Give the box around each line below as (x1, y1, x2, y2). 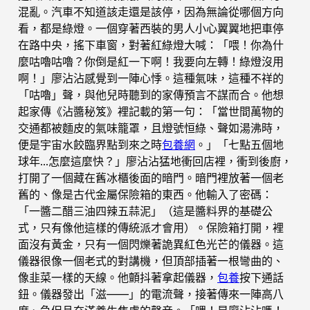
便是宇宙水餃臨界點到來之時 (18, 137, 162, 152)
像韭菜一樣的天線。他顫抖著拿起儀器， (18, 270, 217, 284)
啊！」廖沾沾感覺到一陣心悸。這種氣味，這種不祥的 (18, 71, 284, 85)
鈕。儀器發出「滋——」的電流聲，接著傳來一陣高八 (18, 286, 284, 301)
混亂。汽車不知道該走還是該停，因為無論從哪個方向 (18, 4, 284, 19)
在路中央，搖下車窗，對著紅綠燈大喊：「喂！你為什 (18, 37, 284, 52)
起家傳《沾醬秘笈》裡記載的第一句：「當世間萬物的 (18, 104, 284, 118)
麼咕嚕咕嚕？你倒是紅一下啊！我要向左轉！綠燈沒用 (18, 54, 284, 69)
